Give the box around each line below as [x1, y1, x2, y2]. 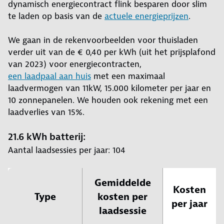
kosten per [97, 190, 147, 203]
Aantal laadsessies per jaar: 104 [8, 144, 125, 156]
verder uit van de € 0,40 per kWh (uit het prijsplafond [8, 46, 215, 58]
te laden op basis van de [8, 10, 104, 22]
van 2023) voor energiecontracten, [8, 58, 141, 70]
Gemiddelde [94, 176, 151, 189]
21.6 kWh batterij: [8, 130, 85, 143]
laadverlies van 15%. [8, 106, 84, 118]
